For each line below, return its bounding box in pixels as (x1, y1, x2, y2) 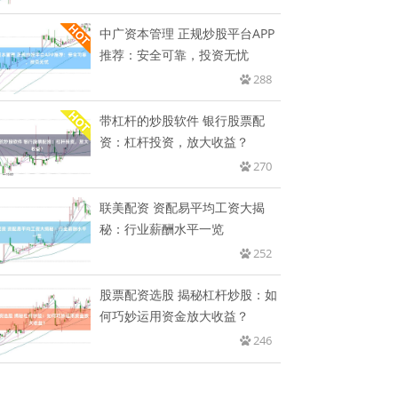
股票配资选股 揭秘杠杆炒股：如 (99, 285, 278, 303)
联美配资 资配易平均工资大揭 (99, 198, 266, 216)
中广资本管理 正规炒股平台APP (99, 24, 275, 42)
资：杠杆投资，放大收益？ (99, 132, 250, 150)
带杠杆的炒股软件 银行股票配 (99, 111, 266, 129)
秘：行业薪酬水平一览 (99, 219, 225, 237)
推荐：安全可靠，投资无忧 (99, 45, 250, 63)
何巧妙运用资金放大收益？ (99, 306, 250, 324)
